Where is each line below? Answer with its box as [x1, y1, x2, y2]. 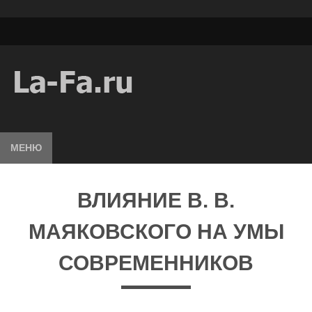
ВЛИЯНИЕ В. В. [77, 189, 235, 212]
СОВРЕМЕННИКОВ [58, 251, 253, 274]
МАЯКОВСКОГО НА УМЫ [28, 220, 284, 243]
